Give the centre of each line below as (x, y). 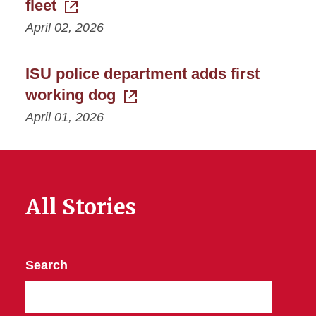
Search (47, 265)
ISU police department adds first (142, 73)
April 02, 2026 (65, 27)
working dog (71, 95)
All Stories (81, 206)
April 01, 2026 (65, 117)
